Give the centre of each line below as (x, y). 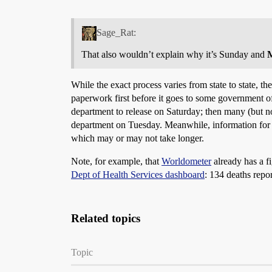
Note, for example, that (116, 161)
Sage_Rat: (116, 33)
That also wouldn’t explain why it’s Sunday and (174, 55)
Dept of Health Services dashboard (138, 175)
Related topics (106, 219)
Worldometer (186, 161)
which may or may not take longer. (138, 138)
